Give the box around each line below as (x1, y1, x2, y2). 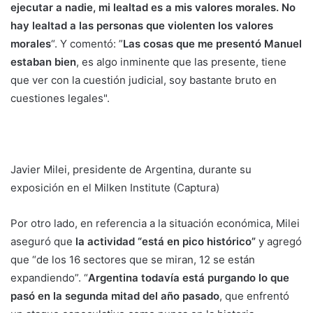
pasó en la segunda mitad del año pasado (10, 289, 219, 303)
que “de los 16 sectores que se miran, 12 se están (10, 253, 255, 267)
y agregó (256, 235, 302, 249)
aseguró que (10, 235, 75, 249)
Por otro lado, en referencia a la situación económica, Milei (10, 217, 300, 231)
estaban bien (10, 55, 76, 69)
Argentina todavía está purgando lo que (88, 271, 289, 285)
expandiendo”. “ (10, 271, 88, 285)
